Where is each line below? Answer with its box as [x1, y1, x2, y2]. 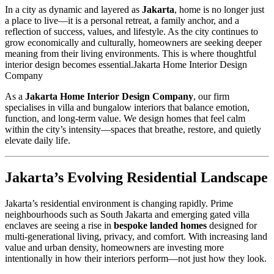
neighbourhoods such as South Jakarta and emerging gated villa [5, 209, 250, 220]
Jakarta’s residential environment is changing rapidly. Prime [5, 198, 233, 209]
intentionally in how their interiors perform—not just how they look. [5, 253, 267, 264]
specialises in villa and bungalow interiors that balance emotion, [5, 102, 250, 113]
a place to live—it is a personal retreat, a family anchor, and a [5, 15, 239, 26]
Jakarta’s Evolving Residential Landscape [5, 169, 268, 185]
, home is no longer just [174, 4, 264, 15]
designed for [207, 220, 257, 231]
